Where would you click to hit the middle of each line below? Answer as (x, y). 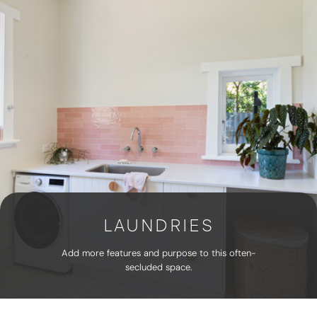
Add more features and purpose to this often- (158, 253)
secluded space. (158, 267)
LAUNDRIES (158, 225)
